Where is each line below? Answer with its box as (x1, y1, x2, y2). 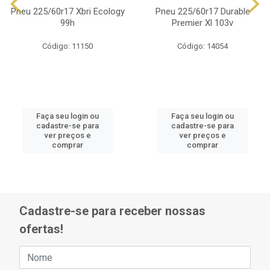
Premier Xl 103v (172, 17, 233, 28)
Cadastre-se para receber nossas (19, 204, 206, 219)
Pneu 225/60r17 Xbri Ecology (10, 6, 125, 17)
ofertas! (19, 222, 63, 237)
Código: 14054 (177, 42, 228, 51)
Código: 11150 (42, 42, 93, 51)
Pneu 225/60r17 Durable (155, 6, 250, 17)
